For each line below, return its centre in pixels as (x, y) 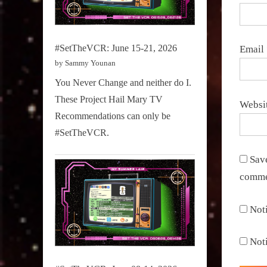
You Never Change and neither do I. (123, 82)
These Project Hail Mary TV (109, 99)
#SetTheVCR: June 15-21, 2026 (116, 48)
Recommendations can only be (113, 116)
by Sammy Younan (85, 63)
